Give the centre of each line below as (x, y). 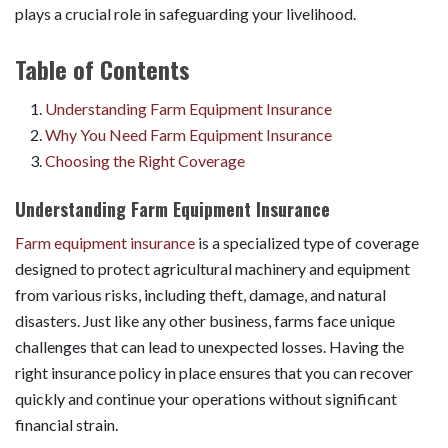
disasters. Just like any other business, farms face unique (205, 320)
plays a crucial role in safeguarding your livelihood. (185, 13)
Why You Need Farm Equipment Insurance (188, 134)
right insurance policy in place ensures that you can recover (214, 372)
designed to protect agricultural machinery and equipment (212, 268)
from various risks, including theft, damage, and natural (200, 294)
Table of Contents (102, 68)
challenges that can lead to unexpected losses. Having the (209, 346)
